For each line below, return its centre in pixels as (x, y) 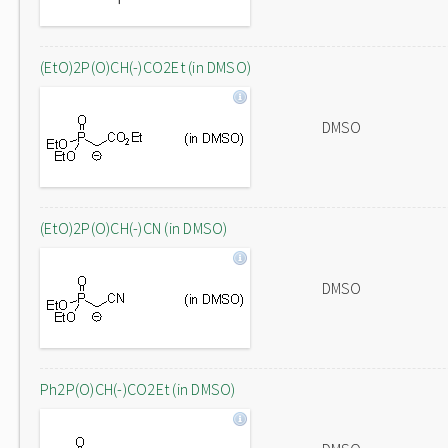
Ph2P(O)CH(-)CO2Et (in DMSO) (138, 389)
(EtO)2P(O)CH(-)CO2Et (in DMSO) (146, 67)
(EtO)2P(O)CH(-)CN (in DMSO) (134, 228)
